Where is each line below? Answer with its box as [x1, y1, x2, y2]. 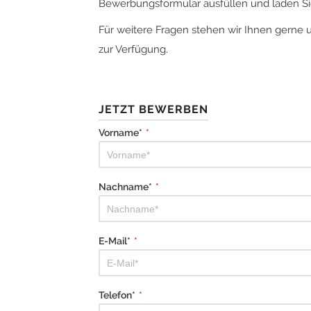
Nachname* [99, 181, 152, 192]
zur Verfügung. [99, 43, 168, 56]
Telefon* [99, 289, 135, 301]
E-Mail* [99, 235, 131, 246]
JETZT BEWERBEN [99, 103, 208, 116]
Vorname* [99, 127, 142, 138]
